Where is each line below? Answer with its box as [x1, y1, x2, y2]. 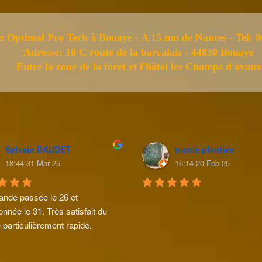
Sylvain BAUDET [5, 143, 71, 156]
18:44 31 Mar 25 [5, 157, 61, 169]
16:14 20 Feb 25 [175, 157, 230, 169]
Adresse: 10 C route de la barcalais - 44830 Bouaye [23, 46, 254, 58]
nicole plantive [175, 143, 235, 156]
